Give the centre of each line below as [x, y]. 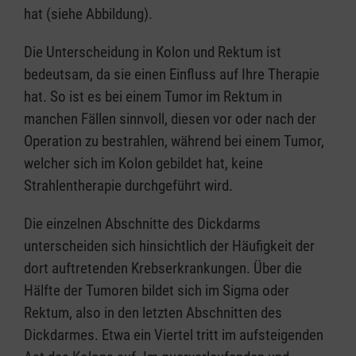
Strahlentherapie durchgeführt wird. [128, 185]
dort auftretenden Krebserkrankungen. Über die [163, 268]
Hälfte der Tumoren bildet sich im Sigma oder [157, 290]
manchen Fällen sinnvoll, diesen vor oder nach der [170, 118]
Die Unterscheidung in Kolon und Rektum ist [153, 52]
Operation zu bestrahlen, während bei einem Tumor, [174, 141]
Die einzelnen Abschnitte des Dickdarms [142, 223]
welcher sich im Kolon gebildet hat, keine [143, 163]
